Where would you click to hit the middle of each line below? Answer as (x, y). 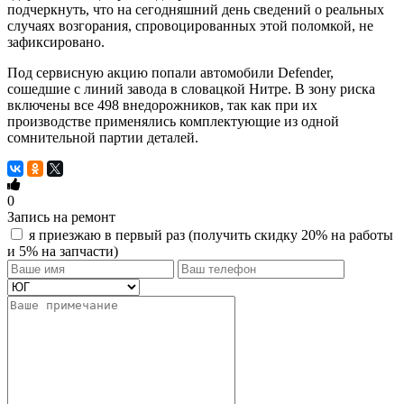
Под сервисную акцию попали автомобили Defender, (170, 72)
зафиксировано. (56, 41)
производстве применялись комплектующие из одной (173, 121)
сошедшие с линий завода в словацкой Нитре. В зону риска (191, 88)
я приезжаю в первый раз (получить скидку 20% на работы (211, 234)
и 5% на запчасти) (63, 251)
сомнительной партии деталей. (103, 137)
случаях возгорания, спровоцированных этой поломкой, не (190, 25)
